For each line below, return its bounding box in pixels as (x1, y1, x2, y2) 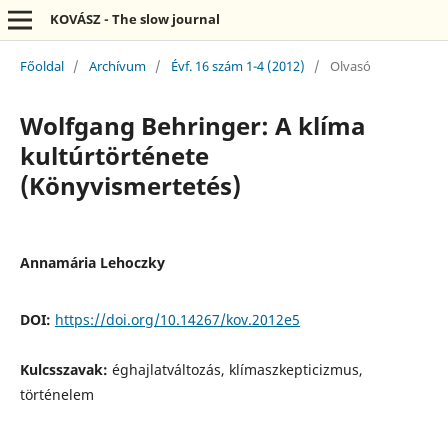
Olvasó (329, 56, 371, 75)
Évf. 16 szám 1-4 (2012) (170, 56, 305, 75)
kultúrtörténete (19, 138, 209, 172)
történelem (19, 384, 94, 404)
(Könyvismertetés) (19, 168, 241, 202)
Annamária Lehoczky (19, 252, 165, 272)
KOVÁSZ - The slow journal (49, 10, 220, 28)
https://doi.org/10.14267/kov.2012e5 (54, 309, 300, 329)
